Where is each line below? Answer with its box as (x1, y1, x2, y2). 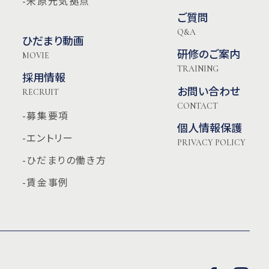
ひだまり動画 (22, 32, 84, 48)
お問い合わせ (177, 82, 241, 98)
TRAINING (177, 64, 219, 74)
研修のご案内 (177, 46, 241, 62)
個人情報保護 (177, 119, 243, 136)
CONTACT (177, 101, 219, 112)
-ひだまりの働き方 (22, 152, 107, 167)
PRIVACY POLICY (177, 138, 246, 148)
